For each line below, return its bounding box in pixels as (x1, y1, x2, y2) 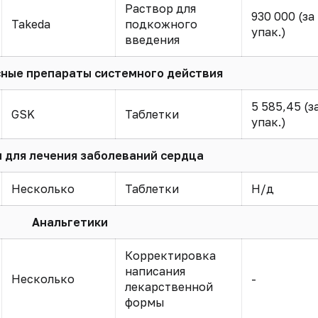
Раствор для (124, 1, 196, 16)
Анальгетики (31, 215, 108, 229)
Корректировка (124, 248, 216, 263)
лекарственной (124, 280, 213, 294)
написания (124, 264, 185, 278)
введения (124, 33, 180, 47)
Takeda (11, 17, 50, 31)
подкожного (124, 17, 197, 31)
